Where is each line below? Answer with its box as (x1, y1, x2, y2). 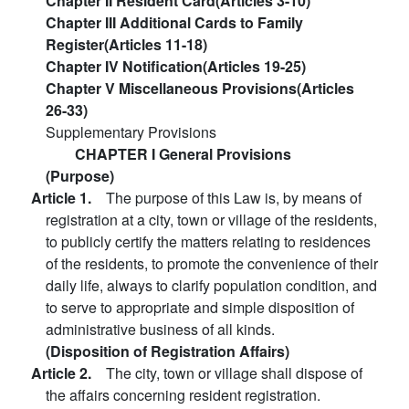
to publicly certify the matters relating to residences (46, 231, 371, 252)
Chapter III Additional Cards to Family (46, 12, 303, 33)
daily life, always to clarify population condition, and (46, 275, 377, 296)
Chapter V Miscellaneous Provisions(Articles (46, 78, 354, 99)
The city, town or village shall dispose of (106, 362, 362, 383)
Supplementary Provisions (46, 121, 216, 142)
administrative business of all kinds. (46, 319, 275, 340)
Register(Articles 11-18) (46, 34, 207, 55)
